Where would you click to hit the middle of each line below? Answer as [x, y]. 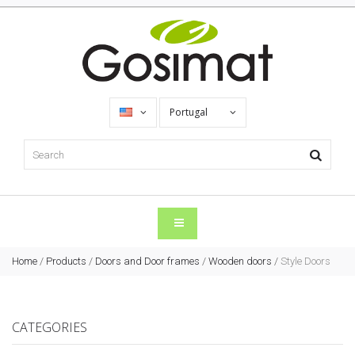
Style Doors [305, 261]
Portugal [189, 113]
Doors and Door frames [147, 261]
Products [66, 261]
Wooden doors [240, 261]
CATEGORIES [50, 328]
